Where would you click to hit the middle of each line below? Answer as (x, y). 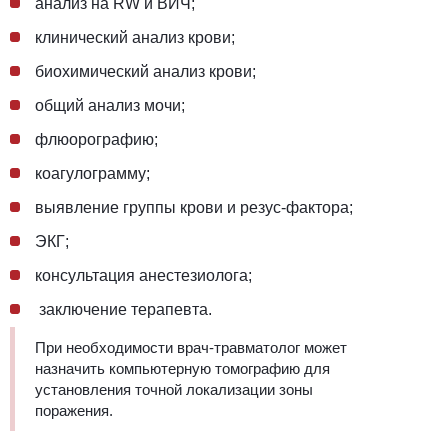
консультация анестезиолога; (143, 275)
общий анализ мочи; (110, 105)
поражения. (76, 410)
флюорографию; (96, 139)
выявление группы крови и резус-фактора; (194, 207)
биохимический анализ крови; (145, 71)
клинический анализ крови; (135, 37)
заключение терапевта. (125, 309)
